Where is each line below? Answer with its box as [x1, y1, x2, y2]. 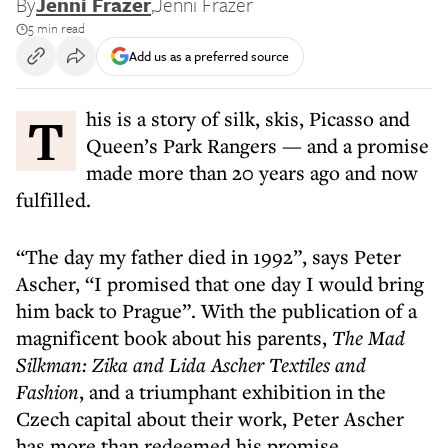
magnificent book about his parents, [16, 324, 332, 351]
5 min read [28, 18, 85, 38]
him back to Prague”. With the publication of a [16, 297, 417, 324]
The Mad [332, 324, 405, 351]
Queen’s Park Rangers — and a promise [86, 132, 429, 159]
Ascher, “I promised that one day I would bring [16, 270, 424, 297]
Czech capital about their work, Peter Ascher [16, 405, 404, 432]
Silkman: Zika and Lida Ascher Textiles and [16, 351, 366, 378]
